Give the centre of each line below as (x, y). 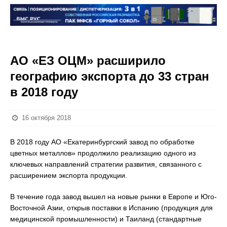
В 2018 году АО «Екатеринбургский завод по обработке (102, 142)
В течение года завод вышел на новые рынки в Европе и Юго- (113, 197)
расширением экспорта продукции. (69, 175)
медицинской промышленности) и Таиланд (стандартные (106, 219)
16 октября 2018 (47, 118)
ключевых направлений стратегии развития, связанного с (106, 164)
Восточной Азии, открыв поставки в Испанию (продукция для (111, 208)
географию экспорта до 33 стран (110, 76)
